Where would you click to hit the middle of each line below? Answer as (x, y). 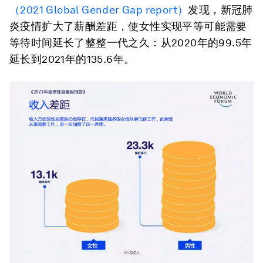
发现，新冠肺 (220, 10)
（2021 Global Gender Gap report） (99, 10)
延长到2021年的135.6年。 (72, 59)
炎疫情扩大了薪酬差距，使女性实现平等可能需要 (128, 26)
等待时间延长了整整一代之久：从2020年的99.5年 (131, 43)
